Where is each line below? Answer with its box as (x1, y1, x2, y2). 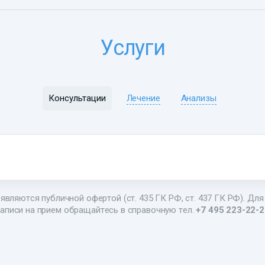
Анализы (180, 93, 216, 104)
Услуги (99, 35, 166, 61)
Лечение (126, 93, 160, 104)
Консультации (49, 93, 106, 104)
